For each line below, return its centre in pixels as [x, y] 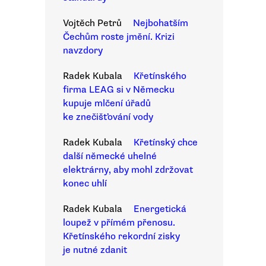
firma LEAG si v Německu [119, 90]
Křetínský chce [166, 142]
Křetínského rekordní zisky [121, 236]
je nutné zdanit [95, 250]
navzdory [83, 50]
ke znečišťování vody [108, 117]
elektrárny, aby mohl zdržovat [128, 170]
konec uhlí [85, 183]
